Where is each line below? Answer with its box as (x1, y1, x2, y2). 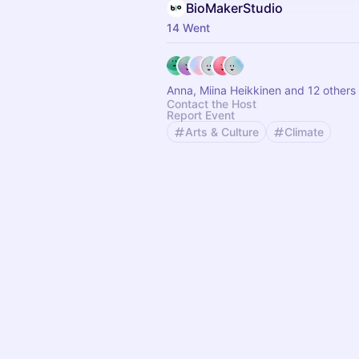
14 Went (167, 21, 210, 34)
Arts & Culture (185, 125, 259, 139)
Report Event (167, 108, 235, 122)
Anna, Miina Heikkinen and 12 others (167, 83, 356, 97)
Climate (284, 125, 324, 139)
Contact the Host (167, 97, 256, 111)
